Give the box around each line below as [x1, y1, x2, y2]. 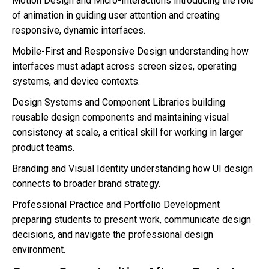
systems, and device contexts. [12, 76, 140, 88]
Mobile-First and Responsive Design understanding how [12, 46, 249, 58]
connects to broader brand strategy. [12, 178, 160, 190]
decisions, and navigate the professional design [12, 229, 213, 241]
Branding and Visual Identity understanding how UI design [12, 163, 253, 175]
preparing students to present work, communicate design [12, 214, 251, 226]
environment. [12, 244, 65, 256]
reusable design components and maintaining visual [12, 112, 229, 124]
